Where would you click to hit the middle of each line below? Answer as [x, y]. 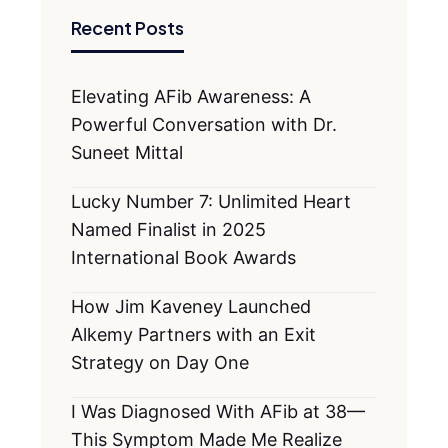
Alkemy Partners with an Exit [193, 334]
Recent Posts [127, 27]
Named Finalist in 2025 [168, 229]
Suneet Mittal [127, 152]
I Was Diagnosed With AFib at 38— [218, 411]
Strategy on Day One [160, 362]
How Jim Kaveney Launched [191, 306]
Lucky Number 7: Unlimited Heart [211, 201]
